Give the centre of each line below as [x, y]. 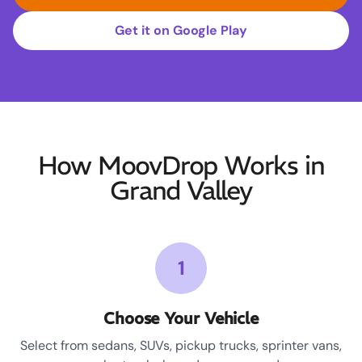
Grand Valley [181, 191]
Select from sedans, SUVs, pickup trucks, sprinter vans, [181, 346]
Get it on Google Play [181, 31]
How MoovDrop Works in [181, 166]
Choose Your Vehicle [181, 318]
